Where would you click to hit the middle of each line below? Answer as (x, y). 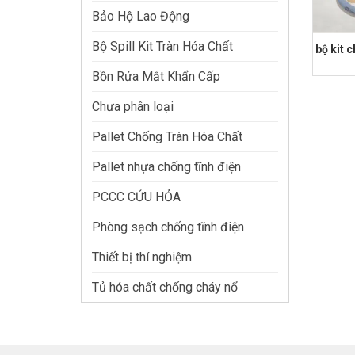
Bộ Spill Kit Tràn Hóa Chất (162, 47)
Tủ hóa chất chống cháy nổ (165, 288)
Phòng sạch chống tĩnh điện (168, 227)
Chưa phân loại (133, 107)
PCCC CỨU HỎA (136, 197)
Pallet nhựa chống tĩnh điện (166, 167)
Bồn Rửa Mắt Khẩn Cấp (156, 77)
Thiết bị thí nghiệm (142, 258)
